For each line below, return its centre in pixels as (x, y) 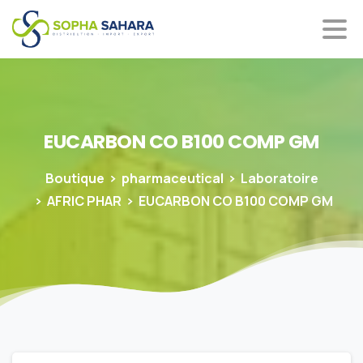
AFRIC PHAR (84, 201)
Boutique (75, 179)
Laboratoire (279, 179)
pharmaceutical (172, 179)
